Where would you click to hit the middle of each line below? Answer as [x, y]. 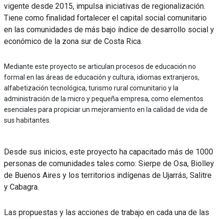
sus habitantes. [27, 120]
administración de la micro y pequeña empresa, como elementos [103, 99]
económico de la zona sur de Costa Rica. [73, 41]
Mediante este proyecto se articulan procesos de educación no [100, 66]
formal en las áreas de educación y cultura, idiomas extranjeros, [101, 77]
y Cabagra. [21, 187]
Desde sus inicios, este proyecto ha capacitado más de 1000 [108, 152]
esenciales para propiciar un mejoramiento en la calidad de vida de [106, 109]
